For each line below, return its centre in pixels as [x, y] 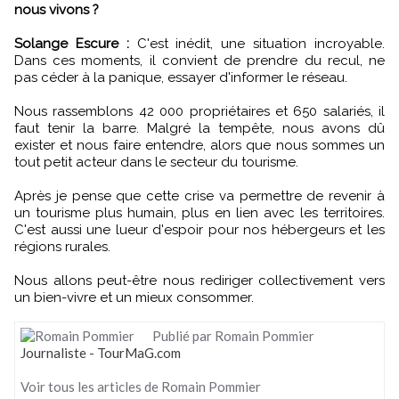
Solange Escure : [72, 43]
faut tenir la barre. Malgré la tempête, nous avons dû [199, 128]
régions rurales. [62, 246]
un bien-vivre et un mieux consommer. [134, 297]
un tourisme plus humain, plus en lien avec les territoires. [199, 212]
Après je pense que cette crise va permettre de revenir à [199, 195]
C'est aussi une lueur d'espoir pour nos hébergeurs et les [199, 229]
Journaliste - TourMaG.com [101, 352]
